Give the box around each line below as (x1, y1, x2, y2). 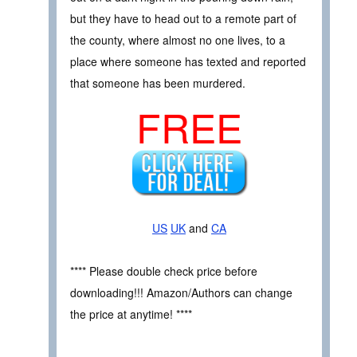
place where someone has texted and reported (70, 53, 306, 70)
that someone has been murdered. (70, 75, 245, 92)
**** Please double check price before (70, 262, 257, 279)
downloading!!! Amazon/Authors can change (70, 284, 292, 300)
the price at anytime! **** (70, 305, 192, 322)
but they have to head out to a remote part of (70, 10, 296, 27)
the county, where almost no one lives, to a (70, 32, 285, 49)
